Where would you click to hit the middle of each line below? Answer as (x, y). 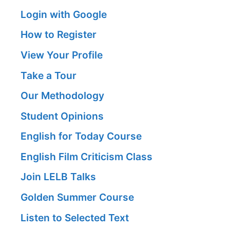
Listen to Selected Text (75, 217)
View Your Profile (62, 55)
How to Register (59, 35)
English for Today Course (81, 136)
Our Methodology (62, 96)
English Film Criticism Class (87, 156)
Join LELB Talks (58, 177)
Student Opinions (62, 116)
